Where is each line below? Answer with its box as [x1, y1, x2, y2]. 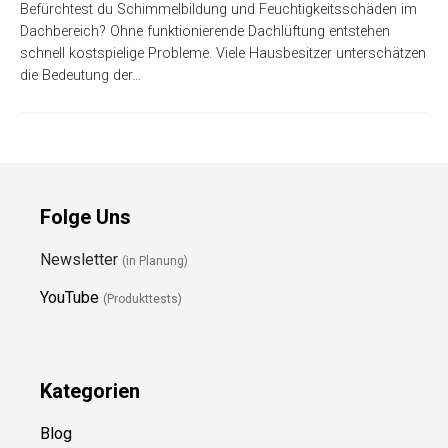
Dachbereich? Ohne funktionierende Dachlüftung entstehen [20, 23, 390, 41]
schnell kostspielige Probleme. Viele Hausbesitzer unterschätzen [20, 45, 426, 63]
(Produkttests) [103, 292, 182, 307]
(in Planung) [122, 254, 188, 269]
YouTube [40, 288, 99, 308]
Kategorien [40, 379, 140, 404]
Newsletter [40, 250, 122, 270]
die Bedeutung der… [20, 67, 141, 85]
